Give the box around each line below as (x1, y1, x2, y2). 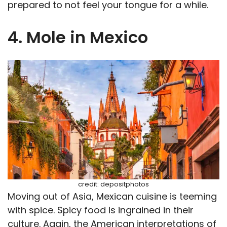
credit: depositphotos (78, 179, 149, 189)
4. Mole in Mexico (8, 26, 148, 49)
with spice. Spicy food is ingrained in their (8, 203, 194, 216)
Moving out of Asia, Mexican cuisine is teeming (8, 190, 217, 203)
